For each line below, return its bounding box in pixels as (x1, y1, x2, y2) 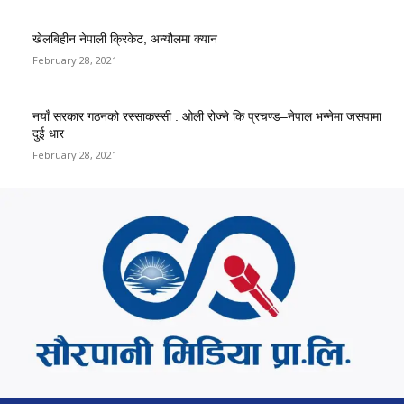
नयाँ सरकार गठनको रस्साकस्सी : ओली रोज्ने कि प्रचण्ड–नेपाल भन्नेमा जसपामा (32, 108, 381, 124)
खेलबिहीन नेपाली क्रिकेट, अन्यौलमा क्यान (32, 31, 217, 46)
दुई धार (32, 125, 64, 141)
